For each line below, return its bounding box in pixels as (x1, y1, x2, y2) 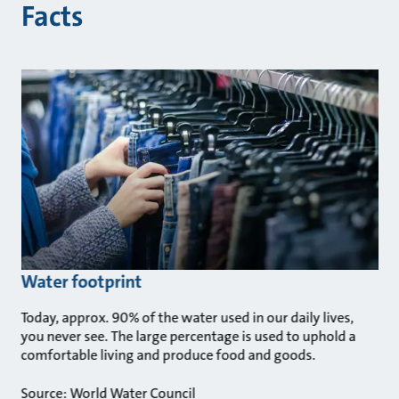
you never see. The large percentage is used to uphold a (20, 326, 356, 346)
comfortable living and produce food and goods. (20, 345, 319, 364)
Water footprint (20, 269, 142, 293)
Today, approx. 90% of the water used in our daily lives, (20, 307, 354, 327)
